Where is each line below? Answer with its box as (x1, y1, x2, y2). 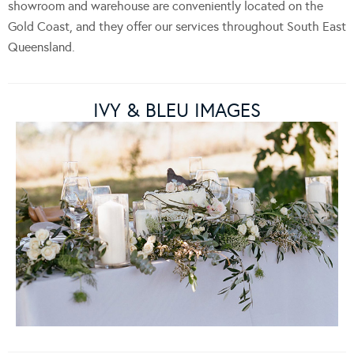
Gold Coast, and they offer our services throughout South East (8, 19, 346, 35)
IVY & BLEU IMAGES (93, 99, 261, 123)
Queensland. (8, 40, 75, 55)
